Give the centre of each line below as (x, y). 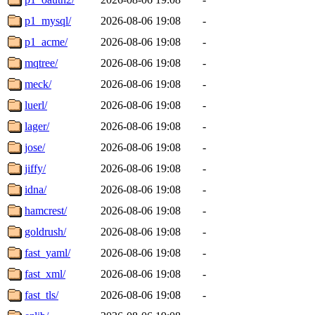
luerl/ (36, 105)
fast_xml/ (45, 274)
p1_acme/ (46, 41)
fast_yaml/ (47, 252)
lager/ (37, 126)
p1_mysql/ (48, 20)
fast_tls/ (41, 295)
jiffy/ (35, 168)
